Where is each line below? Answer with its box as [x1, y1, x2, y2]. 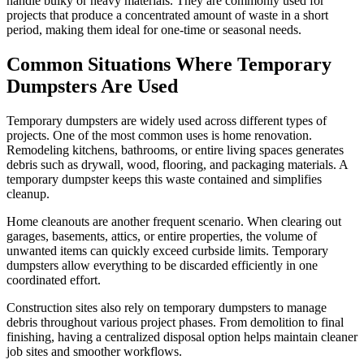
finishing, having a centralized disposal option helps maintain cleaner [6, 329, 357, 344]
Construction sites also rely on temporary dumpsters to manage [6, 300, 327, 314]
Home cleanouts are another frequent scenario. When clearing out [6, 214, 341, 228]
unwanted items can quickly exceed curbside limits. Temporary [6, 243, 328, 258]
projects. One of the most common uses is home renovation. [6, 128, 312, 142]
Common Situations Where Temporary [6, 53, 331, 75]
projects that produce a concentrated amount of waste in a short [6, 8, 328, 22]
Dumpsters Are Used [6, 75, 178, 97]
